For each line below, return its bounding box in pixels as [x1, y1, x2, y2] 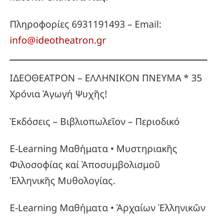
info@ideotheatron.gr [10, 33, 106, 47]
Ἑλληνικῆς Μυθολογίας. [10, 174, 115, 187]
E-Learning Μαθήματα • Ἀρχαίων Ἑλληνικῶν [10, 201, 205, 215]
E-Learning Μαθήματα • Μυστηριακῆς [10, 142, 177, 155]
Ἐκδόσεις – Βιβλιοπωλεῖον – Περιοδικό [10, 114, 180, 128]
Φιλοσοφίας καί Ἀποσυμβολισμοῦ [10, 158, 160, 171]
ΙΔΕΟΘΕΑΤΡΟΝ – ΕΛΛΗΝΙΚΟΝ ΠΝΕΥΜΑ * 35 [10, 71, 202, 85]
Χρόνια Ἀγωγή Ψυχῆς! [10, 87, 107, 101]
